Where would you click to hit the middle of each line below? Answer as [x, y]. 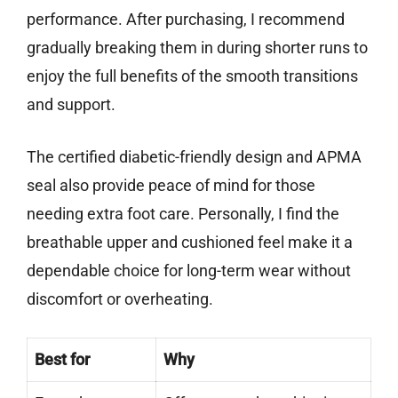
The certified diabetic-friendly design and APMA [194, 157]
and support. [71, 105]
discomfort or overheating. [120, 299]
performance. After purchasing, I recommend [186, 20]
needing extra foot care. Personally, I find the [183, 214]
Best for [62, 360]
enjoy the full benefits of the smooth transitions [192, 76]
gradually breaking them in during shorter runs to [197, 48]
